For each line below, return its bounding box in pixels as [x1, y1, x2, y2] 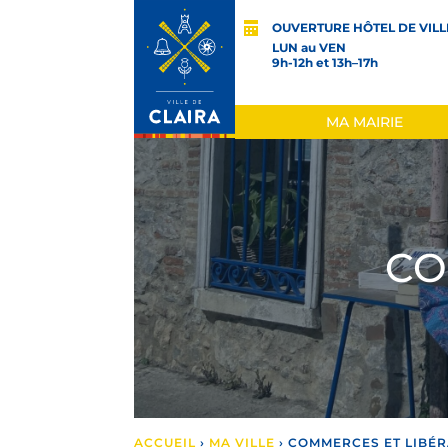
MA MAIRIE [325, 112, 403, 131]
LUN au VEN [271, 40, 346, 55]
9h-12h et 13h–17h [271, 55, 378, 70]
